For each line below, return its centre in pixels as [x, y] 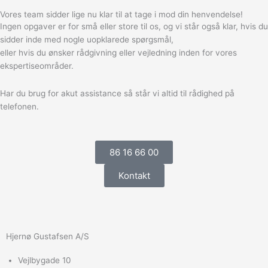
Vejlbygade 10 [45, 261]
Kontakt [134, 176]
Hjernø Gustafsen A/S [48, 237]
